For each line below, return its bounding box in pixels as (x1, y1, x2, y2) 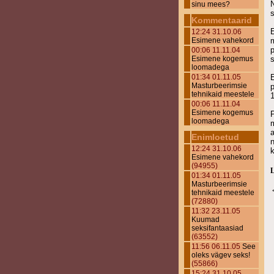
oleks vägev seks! (191, 251, 250, 259)
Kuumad (191, 215, 220, 224)
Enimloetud (191, 132, 239, 142)
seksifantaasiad (191, 224, 243, 232)
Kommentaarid (191, 15, 252, 25)
